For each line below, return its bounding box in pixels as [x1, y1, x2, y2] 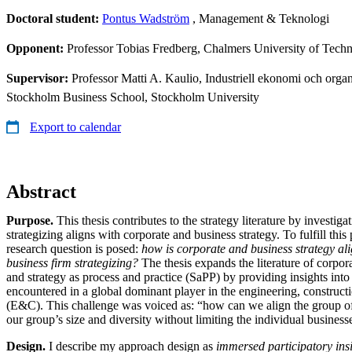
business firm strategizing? [6, 255, 141, 269]
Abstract [6, 181, 76, 202]
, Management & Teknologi [189, 11, 329, 25]
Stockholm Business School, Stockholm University [6, 90, 259, 104]
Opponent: [6, 41, 67, 55]
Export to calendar [30, 119, 121, 134]
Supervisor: [6, 71, 71, 85]
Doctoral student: [6, 11, 102, 25]
